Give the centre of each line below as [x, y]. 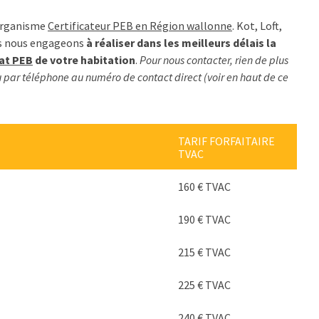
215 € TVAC [205, 252]
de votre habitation [84, 60]
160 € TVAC [205, 187]
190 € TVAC [205, 219]
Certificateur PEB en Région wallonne [140, 26]
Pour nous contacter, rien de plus [214, 60]
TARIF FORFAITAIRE [227, 141]
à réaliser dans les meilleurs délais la [181, 43]
